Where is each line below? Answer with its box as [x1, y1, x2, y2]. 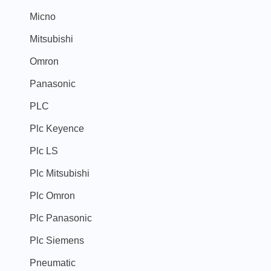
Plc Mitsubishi [30, 167, 90, 178]
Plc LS [30, 145, 58, 156]
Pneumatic [30, 256, 76, 268]
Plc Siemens [30, 234, 84, 246]
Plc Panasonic [30, 212, 92, 223]
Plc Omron [30, 189, 75, 201]
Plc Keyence [30, 122, 84, 134]
